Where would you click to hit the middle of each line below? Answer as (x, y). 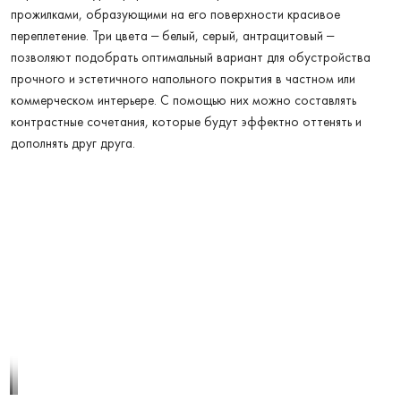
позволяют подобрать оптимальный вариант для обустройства (191, 57)
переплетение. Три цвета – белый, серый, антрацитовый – (172, 36)
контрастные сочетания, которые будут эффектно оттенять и (186, 122)
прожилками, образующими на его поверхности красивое (175, 14)
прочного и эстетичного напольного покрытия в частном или (183, 79)
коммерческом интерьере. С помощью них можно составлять (183, 100)
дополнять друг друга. (73, 143)
